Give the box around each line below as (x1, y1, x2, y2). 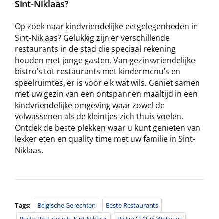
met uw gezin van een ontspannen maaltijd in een (15, 88, 197, 99)
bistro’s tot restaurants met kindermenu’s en (15, 66, 180, 77)
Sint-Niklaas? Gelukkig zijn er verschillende (15, 32, 170, 43)
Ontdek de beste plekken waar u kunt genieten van (15, 122, 200, 133)
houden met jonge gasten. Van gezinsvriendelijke (15, 54, 195, 66)
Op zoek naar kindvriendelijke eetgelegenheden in (15, 21, 198, 32)
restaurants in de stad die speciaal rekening (15, 43, 175, 54)
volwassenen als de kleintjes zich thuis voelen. (15, 110, 183, 122)
